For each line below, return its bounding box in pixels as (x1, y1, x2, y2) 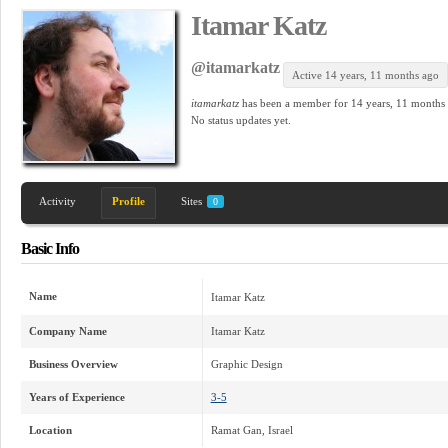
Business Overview (28, 357, 118, 370)
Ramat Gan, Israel (210, 423, 293, 436)
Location (28, 423, 72, 436)
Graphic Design (210, 357, 283, 370)
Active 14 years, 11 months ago (291, 68, 439, 81)
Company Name (28, 324, 107, 337)
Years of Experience (28, 390, 125, 403)
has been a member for (238, 96, 351, 109)
